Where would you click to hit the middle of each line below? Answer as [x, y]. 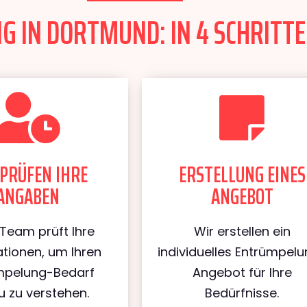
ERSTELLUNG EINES [242, 175]
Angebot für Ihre [242, 272]
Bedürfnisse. [242, 293]
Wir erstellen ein [242, 231]
